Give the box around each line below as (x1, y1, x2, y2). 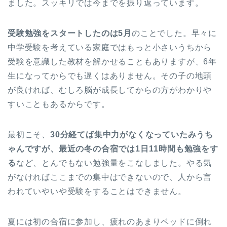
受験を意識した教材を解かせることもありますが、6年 (8, 57, 217, 66)
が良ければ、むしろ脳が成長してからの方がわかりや (8, 86, 212, 95)
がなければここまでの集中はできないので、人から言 (8, 173, 212, 182)
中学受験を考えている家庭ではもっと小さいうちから (8, 43, 212, 52)
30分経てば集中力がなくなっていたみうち (50, 130, 213, 139)
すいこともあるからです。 (8, 100, 110, 109)
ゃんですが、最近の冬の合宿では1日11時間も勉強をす (8, 144, 218, 154)
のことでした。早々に (132, 29, 217, 38)
